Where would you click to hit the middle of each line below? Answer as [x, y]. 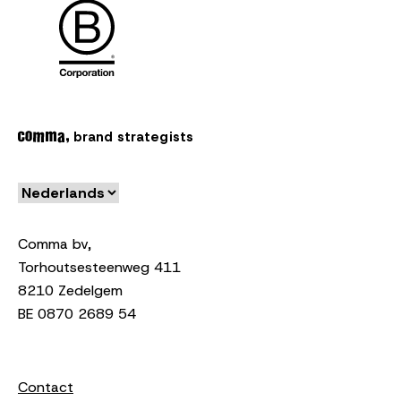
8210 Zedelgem [70, 290]
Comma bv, [55, 243]
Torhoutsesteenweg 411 [99, 267]
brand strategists [131, 137]
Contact [46, 387]
